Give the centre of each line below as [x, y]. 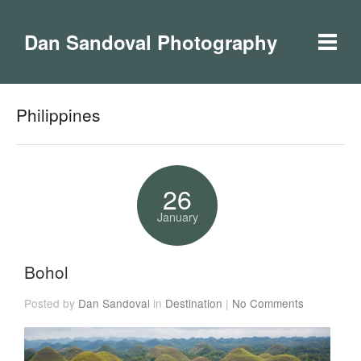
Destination [194, 303]
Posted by [52, 303]
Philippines [58, 114]
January [177, 216]
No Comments [268, 303]
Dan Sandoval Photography [151, 42]
